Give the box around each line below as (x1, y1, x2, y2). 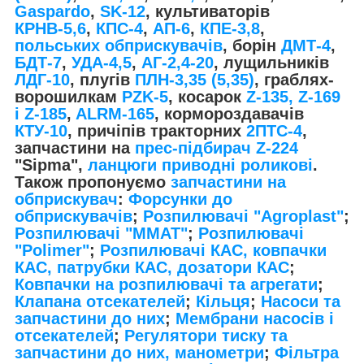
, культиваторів (145, 2, 270, 20)
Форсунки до (128, 189, 232, 208)
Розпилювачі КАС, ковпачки (100, 240, 327, 259)
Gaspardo (15, 2, 90, 20)
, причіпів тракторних (67, 121, 246, 140)
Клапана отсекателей (15, 292, 185, 310)
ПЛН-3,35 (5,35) (135, 70, 254, 89)
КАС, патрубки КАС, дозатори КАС (15, 258, 289, 276)
